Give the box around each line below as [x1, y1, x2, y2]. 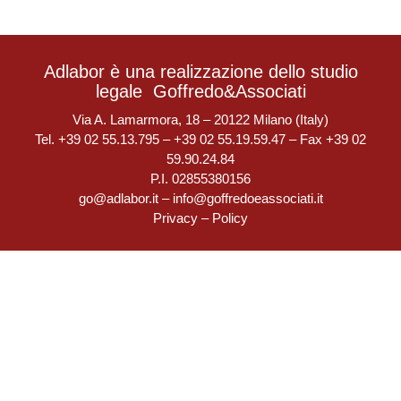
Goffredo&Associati [152, 81, 306, 101]
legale [95, 81, 153, 101]
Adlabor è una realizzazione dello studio [43, 62, 358, 81]
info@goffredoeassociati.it [172, 191, 323, 206]
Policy [212, 210, 248, 226]
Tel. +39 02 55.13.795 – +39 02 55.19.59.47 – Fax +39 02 [35, 132, 366, 147]
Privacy [153, 210, 198, 226]
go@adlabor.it [78, 191, 158, 206]
